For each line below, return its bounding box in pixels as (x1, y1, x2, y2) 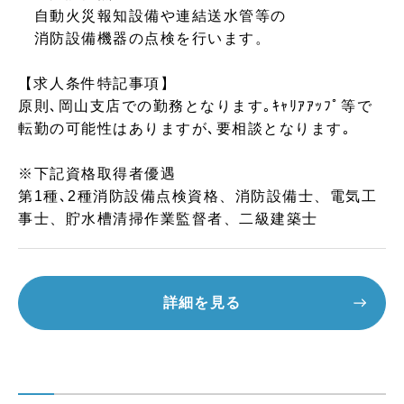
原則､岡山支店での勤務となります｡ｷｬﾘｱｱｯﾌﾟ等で (18, 98, 373, 114)
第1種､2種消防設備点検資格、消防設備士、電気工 (18, 188, 378, 204)
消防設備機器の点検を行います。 (18, 31, 271, 46)
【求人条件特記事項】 (18, 76, 177, 91)
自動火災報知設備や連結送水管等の (18, 8, 287, 23)
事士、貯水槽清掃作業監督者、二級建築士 (18, 211, 318, 226)
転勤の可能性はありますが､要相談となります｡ (18, 121, 352, 136)
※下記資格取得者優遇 (18, 166, 177, 181)
